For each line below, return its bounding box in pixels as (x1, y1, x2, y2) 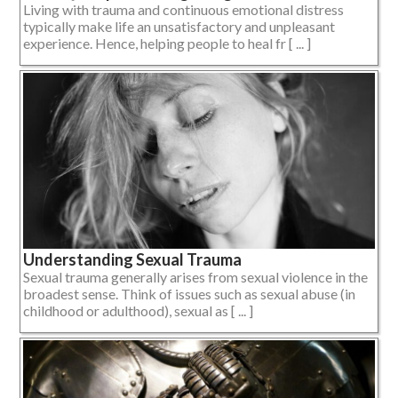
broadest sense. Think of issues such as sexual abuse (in (23, 285, 355, 303)
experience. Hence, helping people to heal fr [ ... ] (23, 35, 311, 52)
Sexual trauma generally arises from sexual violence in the (23, 268, 368, 286)
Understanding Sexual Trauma (23, 250, 242, 270)
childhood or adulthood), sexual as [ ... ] (23, 302, 253, 320)
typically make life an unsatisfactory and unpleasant (23, 18, 335, 36)
